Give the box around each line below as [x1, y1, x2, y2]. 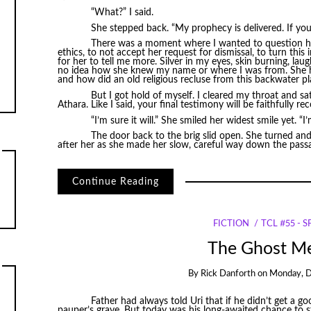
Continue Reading [72, 176, 159, 187]
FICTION [212, 219, 249, 229]
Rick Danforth [200, 269, 255, 278]
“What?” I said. [90, 8, 153, 18]
